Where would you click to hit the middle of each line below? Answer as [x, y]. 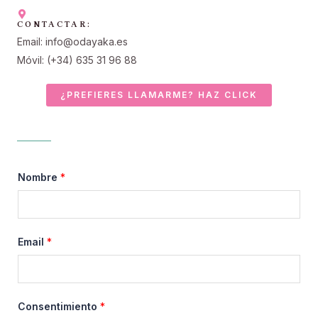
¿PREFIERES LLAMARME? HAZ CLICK [159, 95]
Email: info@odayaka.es [72, 42]
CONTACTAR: [54, 24]
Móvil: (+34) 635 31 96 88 [77, 60]
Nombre [39, 177]
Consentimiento [59, 307]
